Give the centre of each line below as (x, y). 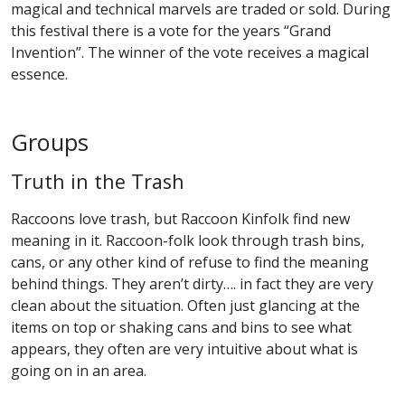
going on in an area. (79, 371)
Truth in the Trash (98, 182)
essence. (39, 75)
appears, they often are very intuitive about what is (184, 349)
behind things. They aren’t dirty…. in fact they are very (192, 284)
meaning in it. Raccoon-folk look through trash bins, (188, 241)
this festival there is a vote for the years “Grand (171, 31)
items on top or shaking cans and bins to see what (181, 328)
